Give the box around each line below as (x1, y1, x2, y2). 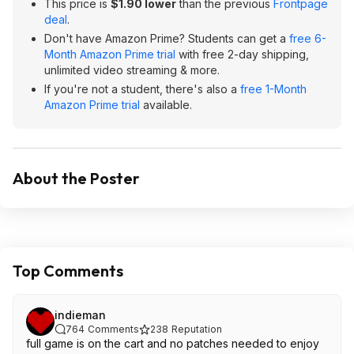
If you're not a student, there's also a (44, 82, 240, 96)
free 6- (289, 32, 326, 45)
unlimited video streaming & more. (44, 63, 220, 77)
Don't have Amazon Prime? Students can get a (44, 32, 289, 45)
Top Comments (13, 261, 123, 281)
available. (140, 98, 192, 111)
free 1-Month (240, 82, 307, 96)
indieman (55, 308, 106, 322)
